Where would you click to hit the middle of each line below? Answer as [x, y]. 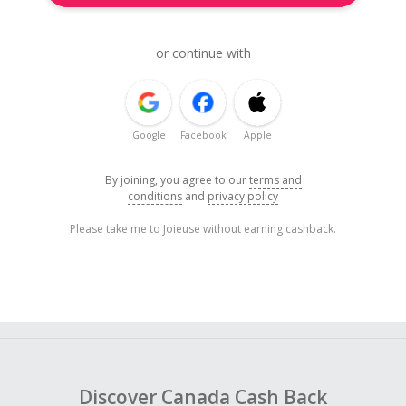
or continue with [203, 53]
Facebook [203, 135]
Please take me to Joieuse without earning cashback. [203, 229]
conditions [155, 197]
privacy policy [243, 197]
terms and [275, 180]
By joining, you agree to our [177, 180]
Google [149, 135]
